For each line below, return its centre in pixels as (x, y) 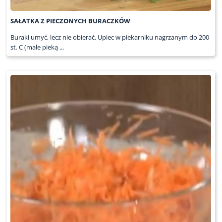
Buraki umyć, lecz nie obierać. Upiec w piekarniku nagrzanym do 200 (110, 37)
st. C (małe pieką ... (37, 47)
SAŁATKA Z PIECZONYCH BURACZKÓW (70, 21)
